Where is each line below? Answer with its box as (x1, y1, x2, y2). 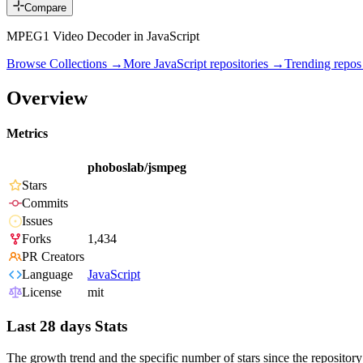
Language (22, 267, 73, 282)
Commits (22, 196, 68, 211)
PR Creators (22, 250, 84, 264)
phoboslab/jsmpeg (88, 160, 186, 175)
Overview (6, 87, 88, 109)
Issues (22, 214, 53, 228)
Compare (24, 2, 66, 15)
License (22, 285, 62, 300)
